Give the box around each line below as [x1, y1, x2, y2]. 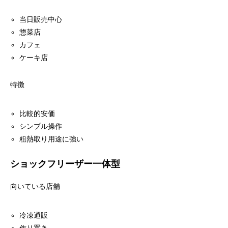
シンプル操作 [19, 122, 63, 130]
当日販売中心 [19, 15, 63, 23]
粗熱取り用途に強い [19, 135, 84, 143]
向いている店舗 [10, 182, 60, 190]
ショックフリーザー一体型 [10, 159, 120, 169]
